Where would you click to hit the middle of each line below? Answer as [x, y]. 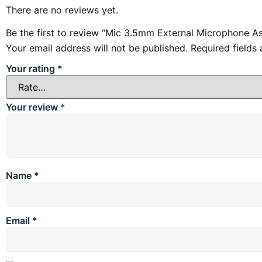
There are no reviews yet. [62, 10]
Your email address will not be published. [97, 48]
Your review [33, 107]
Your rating [32, 69]
